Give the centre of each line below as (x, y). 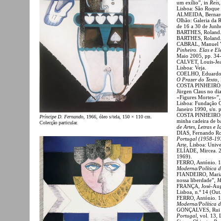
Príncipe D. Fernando (61, 117)
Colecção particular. (59, 123)
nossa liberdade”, (197, 180)
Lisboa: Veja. (191, 67)
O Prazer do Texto (197, 79)
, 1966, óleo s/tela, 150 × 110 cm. (118, 117)
